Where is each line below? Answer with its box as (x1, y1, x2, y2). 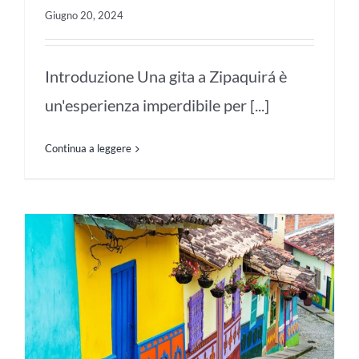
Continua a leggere (45, 142, 131, 155)
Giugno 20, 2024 (45, 9, 123, 22)
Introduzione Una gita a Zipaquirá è (45, 67, 287, 87)
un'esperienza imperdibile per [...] (45, 95, 269, 115)
